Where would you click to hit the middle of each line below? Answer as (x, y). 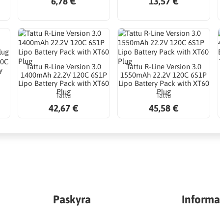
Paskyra (72, 199)
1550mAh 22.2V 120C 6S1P (164, 75)
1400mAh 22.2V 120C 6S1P (64, 75)
